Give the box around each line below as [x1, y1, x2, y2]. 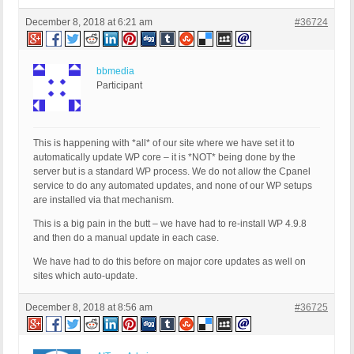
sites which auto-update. [33, 270, 137, 282]
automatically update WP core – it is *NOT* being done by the [33, 152, 296, 164]
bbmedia [96, 66, 134, 77]
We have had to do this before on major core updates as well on [33, 256, 306, 268]
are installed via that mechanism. [33, 194, 174, 206]
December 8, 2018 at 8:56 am [25, 302, 153, 314]
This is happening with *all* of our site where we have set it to [33, 137, 295, 149]
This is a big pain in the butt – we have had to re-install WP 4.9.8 [33, 218, 307, 230]
